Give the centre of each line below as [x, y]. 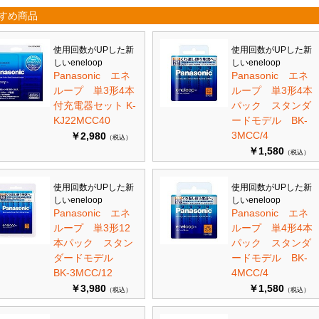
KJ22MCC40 [82, 120]
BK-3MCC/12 [83, 273]
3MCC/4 [250, 135]
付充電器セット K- [95, 105]
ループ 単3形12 [92, 228]
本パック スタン [93, 243]
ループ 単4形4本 [272, 228]
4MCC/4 [250, 273]
